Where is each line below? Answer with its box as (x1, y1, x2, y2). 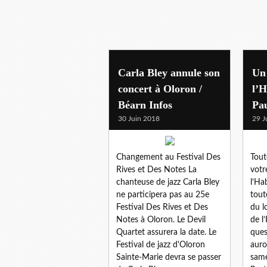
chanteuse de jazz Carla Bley (116, 178, 219, 187)
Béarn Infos (118, 98, 172, 111)
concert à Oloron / (118, 82, 202, 95)
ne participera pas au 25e (116, 190, 209, 199)
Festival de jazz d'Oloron (116, 240, 205, 249)
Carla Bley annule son (118, 66, 220, 79)
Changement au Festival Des (116, 153, 221, 162)
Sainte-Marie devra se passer (116, 253, 221, 262)
